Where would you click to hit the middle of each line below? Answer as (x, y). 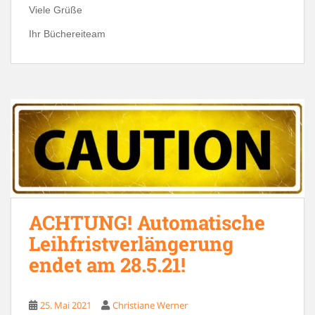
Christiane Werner (150, 306)
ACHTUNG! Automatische (147, 223)
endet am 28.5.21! (107, 265)
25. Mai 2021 (66, 306)
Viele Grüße (56, 9)
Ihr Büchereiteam (67, 33)
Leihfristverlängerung (131, 244)
